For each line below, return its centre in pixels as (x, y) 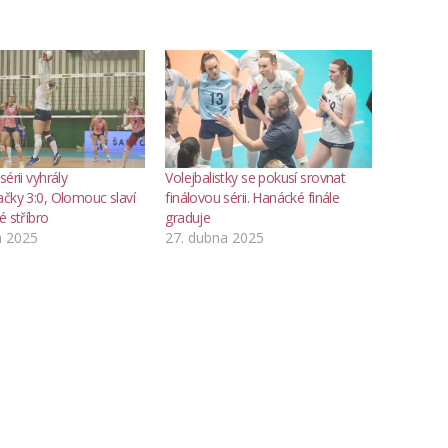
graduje (188, 217)
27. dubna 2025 (215, 237)
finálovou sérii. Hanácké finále (252, 197)
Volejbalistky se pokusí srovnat (255, 177)
